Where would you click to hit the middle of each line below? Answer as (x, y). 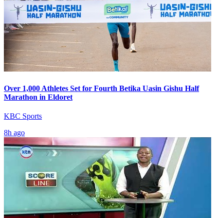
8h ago (14, 132)
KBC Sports (23, 116)
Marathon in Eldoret (38, 97)
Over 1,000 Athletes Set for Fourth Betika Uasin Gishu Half (101, 88)
